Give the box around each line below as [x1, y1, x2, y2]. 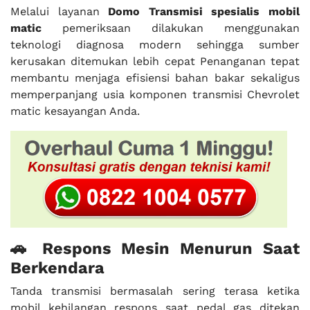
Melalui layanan [10, 5, 109, 18]
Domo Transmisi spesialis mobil [108, 5, 300, 18]
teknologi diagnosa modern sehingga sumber [10, 38, 300, 51]
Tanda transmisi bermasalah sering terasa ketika [10, 284, 300, 298]
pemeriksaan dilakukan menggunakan [42, 21, 300, 35]
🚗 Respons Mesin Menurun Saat [10, 239, 300, 259]
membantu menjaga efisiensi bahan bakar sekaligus [10, 71, 300, 84]
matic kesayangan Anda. [10, 104, 140, 118]
